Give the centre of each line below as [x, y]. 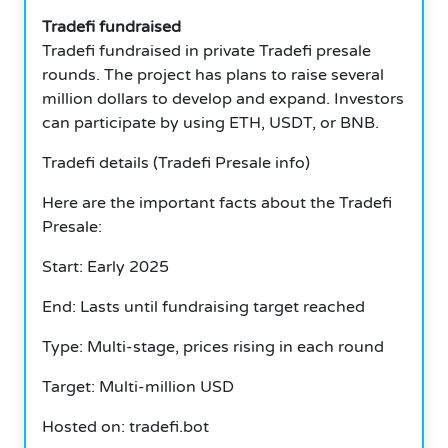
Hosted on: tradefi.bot [125, 426]
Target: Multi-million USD [138, 386]
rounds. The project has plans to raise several [213, 74]
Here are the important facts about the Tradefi [217, 202]
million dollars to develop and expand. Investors [223, 98]
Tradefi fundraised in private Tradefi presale [206, 50]
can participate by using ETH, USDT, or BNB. [210, 122]
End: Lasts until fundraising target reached [203, 306]
